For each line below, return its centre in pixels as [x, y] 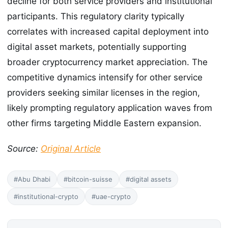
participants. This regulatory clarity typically [96, 16]
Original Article [71, 149]
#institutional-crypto [46, 197]
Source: [24, 149]
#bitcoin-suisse [88, 179]
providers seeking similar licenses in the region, [104, 92]
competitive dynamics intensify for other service [105, 77]
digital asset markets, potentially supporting [97, 47]
